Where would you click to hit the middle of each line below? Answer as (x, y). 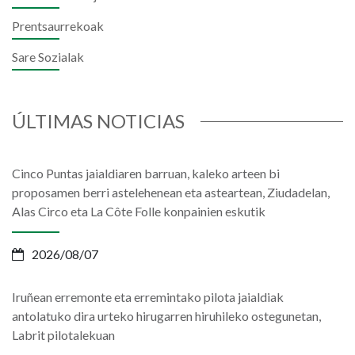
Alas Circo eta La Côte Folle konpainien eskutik (139, 211)
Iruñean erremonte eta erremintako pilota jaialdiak (148, 296)
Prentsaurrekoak (58, 25)
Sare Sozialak (48, 56)
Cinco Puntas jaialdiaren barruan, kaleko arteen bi (146, 173)
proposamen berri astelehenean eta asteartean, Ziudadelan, (171, 192)
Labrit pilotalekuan (63, 334)
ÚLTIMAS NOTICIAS (98, 120)
